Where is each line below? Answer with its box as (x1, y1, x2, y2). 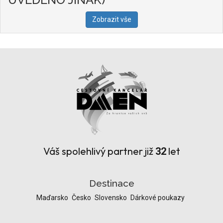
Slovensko (95, 193, 128, 202)
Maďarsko (36, 193, 70, 202)
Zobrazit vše (92, 15, 131, 23)
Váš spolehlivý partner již (43, 144, 155, 157)
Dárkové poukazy (130, 193, 185, 202)
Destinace (89, 177, 134, 189)
